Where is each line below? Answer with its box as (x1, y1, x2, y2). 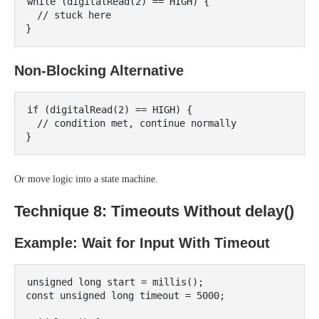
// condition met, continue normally (26, 117, 37, 129)
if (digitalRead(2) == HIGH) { (27, 104, 192, 115)
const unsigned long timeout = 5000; (26, 290, 225, 301)
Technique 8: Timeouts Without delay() (14, 202, 294, 220)
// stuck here (26, 9, 37, 21)
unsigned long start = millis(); (27, 276, 204, 288)
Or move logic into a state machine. (14, 174, 158, 184)
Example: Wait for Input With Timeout (14, 235, 270, 251)
